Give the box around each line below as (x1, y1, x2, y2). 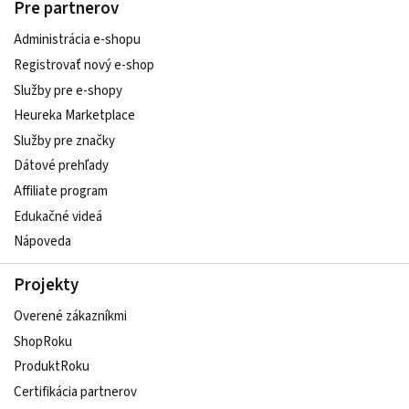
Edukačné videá (14, 206, 102, 226)
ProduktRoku (14, 357, 89, 377)
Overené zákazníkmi (14, 307, 127, 327)
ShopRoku (14, 331, 72, 351)
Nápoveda (14, 232, 71, 252)
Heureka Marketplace (14, 106, 135, 126)
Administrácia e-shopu (14, 30, 141, 50)
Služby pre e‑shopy (14, 80, 122, 100)
